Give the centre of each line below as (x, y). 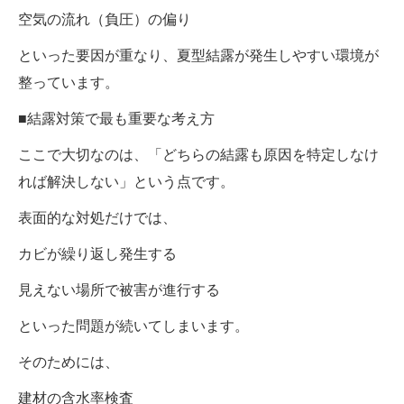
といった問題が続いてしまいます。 (133, 326)
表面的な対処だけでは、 (97, 217)
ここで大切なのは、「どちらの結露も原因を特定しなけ (198, 154)
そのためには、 (69, 362)
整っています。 (69, 82)
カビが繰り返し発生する (97, 253)
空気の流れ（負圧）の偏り (105, 19)
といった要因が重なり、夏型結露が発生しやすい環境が (198, 55)
